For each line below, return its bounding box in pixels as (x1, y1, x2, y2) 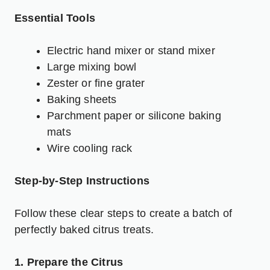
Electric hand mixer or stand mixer (47, 44, 215, 57)
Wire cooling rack (47, 142, 133, 154)
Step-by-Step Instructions (14, 174, 149, 187)
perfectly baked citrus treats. (14, 223, 154, 236)
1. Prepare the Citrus (14, 256, 124, 268)
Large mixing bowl (47, 60, 137, 73)
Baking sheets (47, 93, 117, 105)
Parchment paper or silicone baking (47, 109, 221, 122)
